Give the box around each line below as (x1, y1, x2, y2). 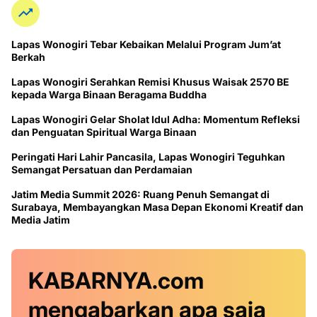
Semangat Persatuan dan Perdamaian (11, 163, 192, 175)
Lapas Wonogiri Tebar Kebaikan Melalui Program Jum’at (11, 38, 281, 50)
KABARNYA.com (28, 266, 204, 294)
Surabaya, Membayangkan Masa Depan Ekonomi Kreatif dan (11, 200, 304, 213)
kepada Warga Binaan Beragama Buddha (11, 88, 207, 100)
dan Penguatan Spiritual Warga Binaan (11, 125, 197, 138)
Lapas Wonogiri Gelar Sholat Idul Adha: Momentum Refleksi (11, 113, 300, 125)
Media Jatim (11, 213, 70, 226)
